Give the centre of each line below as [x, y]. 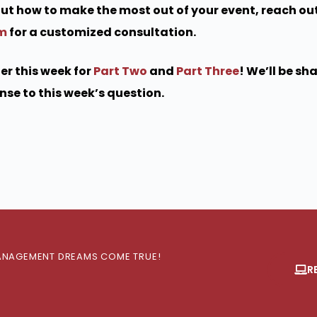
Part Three [208, 71]
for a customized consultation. [102, 32]
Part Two [120, 71]
